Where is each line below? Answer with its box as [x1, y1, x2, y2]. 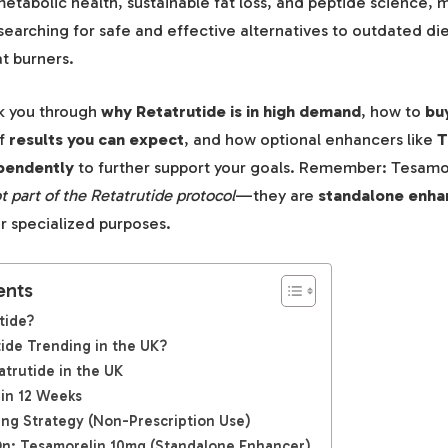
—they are [235, 185, 318, 206]
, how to [361, 101, 425, 122]
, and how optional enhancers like [184, 129, 437, 150]
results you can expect [9, 129, 184, 150]
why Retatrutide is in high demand [101, 101, 361, 122]
